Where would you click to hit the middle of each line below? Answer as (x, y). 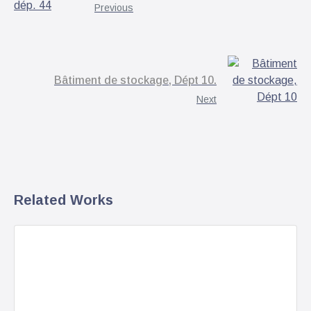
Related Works (64, 200)
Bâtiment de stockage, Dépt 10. (135, 81)
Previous (114, 8)
